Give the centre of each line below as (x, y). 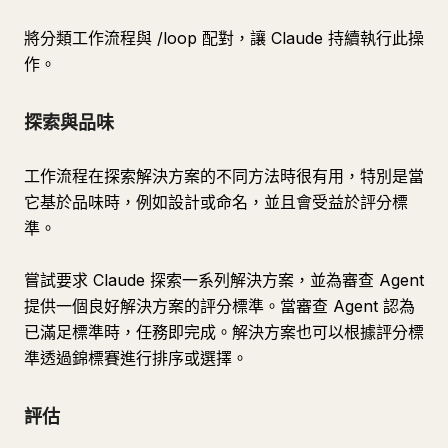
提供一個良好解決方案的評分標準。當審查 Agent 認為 (219, 306)
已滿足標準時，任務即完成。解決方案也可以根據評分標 (224, 332)
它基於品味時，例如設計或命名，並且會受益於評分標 (216, 202)
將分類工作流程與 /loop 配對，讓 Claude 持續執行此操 (224, 38)
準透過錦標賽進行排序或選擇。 (136, 358)
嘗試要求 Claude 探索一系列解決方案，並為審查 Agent (224, 280)
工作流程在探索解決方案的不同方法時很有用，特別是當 (224, 176)
